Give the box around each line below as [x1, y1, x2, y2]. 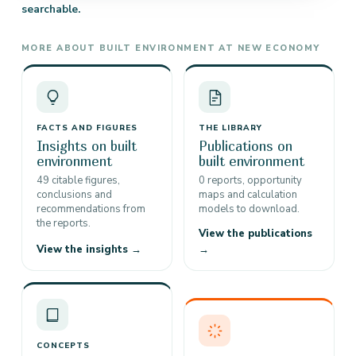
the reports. [37, 216, 91, 230]
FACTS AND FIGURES [37, 122, 137, 133]
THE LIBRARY [199, 122, 262, 133]
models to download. [199, 202, 300, 216]
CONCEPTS [37, 340, 90, 351]
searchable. [21, 2, 80, 17]
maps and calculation [199, 188, 297, 202]
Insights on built [37, 137, 137, 154]
